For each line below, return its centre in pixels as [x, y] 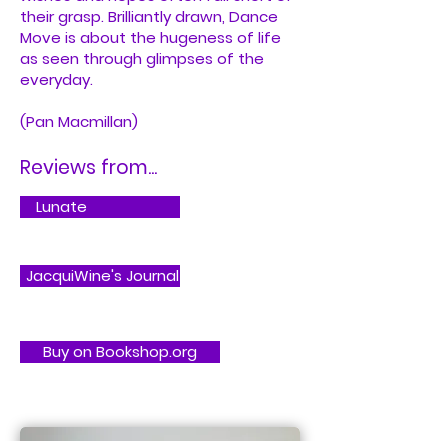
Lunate [61, 206]
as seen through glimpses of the [142, 58]
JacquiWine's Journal [102, 275]
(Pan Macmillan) [79, 121]
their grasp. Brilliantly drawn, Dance [149, 16]
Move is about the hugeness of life [150, 37]
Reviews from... [88, 167]
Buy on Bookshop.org [120, 351]
